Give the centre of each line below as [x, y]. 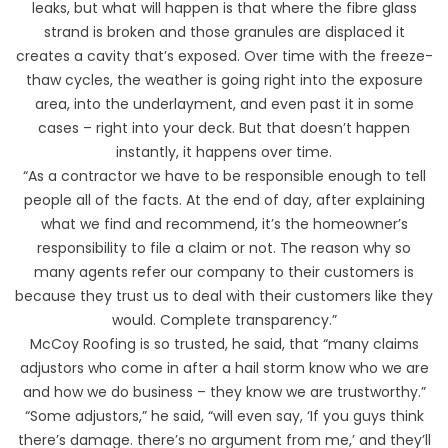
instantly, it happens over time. [224, 151]
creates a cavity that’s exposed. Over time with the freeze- [224, 55]
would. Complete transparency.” [224, 319]
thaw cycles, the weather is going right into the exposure [224, 79]
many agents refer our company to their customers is [224, 271]
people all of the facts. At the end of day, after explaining [224, 199]
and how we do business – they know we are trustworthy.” [224, 391]
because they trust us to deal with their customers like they [224, 295]
